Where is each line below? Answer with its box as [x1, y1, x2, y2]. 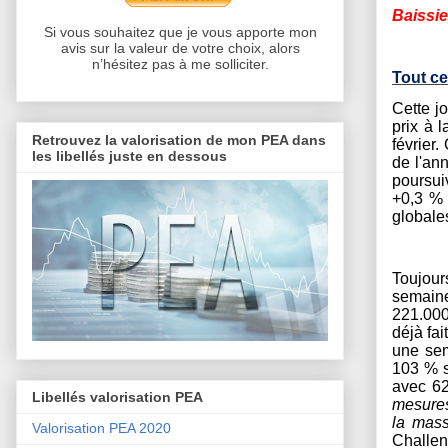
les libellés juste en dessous [32, 147, 227, 164]
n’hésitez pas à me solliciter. [91, 56, 269, 73]
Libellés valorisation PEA [32, 389, 203, 406]
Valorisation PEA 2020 [32, 420, 171, 437]
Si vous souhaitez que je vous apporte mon [43, 24, 317, 41]
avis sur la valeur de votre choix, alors [60, 40, 300, 57]
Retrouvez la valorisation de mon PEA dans [32, 131, 326, 148]
